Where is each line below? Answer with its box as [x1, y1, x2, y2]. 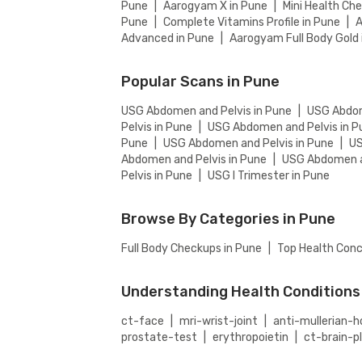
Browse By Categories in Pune [121, 209, 336, 228]
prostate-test [121, 330, 198, 344]
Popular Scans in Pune [121, 72, 280, 90]
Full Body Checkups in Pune [121, 241, 263, 255]
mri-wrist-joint [179, 314, 259, 328]
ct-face [121, 314, 165, 328]
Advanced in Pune [121, 31, 215, 45]
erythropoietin [213, 330, 289, 344]
